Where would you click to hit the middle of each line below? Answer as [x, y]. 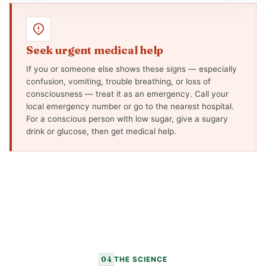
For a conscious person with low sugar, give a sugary [127, 119]
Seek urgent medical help [95, 50]
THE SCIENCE [141, 259]
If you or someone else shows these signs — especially [132, 69]
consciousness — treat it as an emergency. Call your [127, 94]
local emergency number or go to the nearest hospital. [130, 106]
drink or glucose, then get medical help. [101, 131]
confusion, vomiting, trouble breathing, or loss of [118, 81]
